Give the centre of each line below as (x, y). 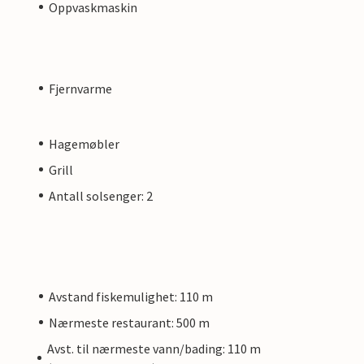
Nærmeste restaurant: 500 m (129, 322)
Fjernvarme (80, 88)
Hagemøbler (84, 143)
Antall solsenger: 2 (101, 195)
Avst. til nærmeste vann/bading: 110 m (154, 348)
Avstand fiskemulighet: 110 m (131, 296)
